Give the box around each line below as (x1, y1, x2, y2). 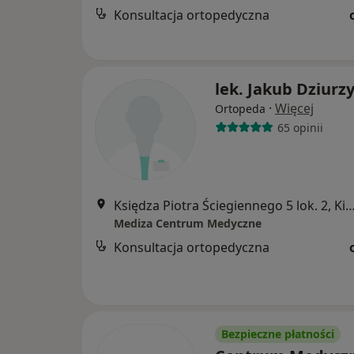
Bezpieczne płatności (221, 326, 334, 341)
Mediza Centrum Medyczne (114, 216, 262, 231)
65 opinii (277, 119, 323, 135)
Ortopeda (215, 101, 265, 116)
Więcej (275, 100, 314, 117)
